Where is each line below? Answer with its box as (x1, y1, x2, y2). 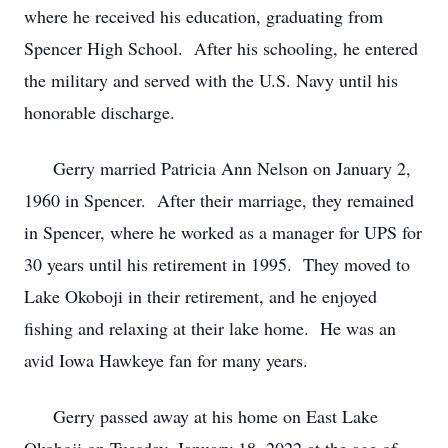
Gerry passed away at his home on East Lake (24, 404, 378, 428)
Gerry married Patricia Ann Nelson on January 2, (24, 156, 411, 180)
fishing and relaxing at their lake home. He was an (24, 316, 396, 340)
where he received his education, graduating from (24, 4, 383, 28)
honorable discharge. (24, 100, 175, 124)
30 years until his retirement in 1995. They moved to (24, 252, 410, 276)
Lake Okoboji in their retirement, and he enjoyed (24, 284, 377, 308)
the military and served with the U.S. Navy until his (24, 68, 398, 92)
